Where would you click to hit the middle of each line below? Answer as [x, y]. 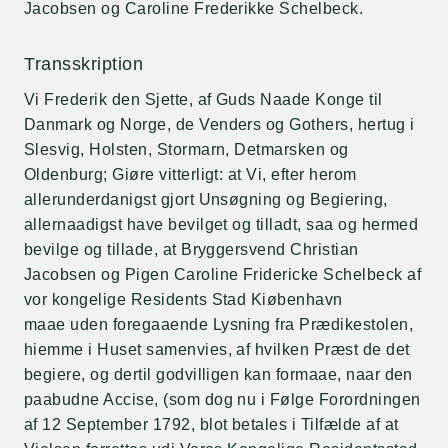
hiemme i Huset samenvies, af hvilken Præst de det [217, 349]
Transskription [84, 64]
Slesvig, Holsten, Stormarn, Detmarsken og [186, 149]
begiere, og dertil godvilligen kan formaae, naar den [218, 374]
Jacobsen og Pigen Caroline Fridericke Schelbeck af [223, 274]
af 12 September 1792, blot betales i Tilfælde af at [211, 424]
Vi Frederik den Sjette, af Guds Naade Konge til [203, 99]
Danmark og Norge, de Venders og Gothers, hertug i [219, 124]
